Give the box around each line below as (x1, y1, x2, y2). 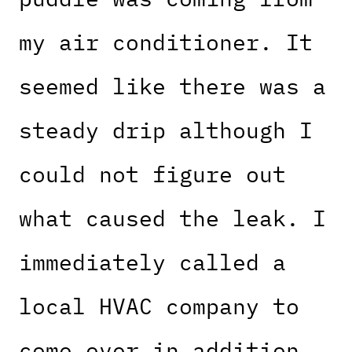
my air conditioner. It (19, 27, 313, 57)
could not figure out (19, 159, 286, 189)
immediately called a (19, 247, 286, 277)
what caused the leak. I (19, 203, 326, 233)
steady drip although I (19, 115, 313, 145)
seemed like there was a (19, 71, 326, 101)
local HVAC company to (19, 291, 299, 321)
